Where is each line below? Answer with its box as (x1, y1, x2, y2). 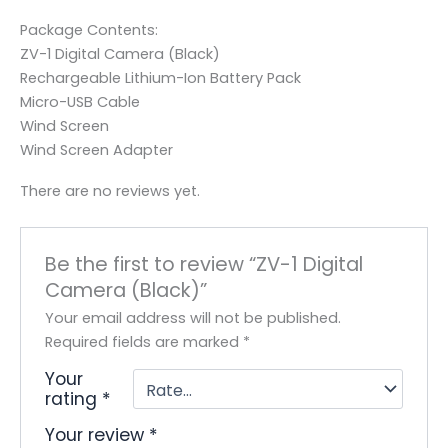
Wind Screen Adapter (20, 139, 173, 160)
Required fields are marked (45, 331, 244, 352)
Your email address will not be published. (45, 307, 342, 328)
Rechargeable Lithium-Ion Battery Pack (20, 67, 301, 88)
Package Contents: (20, 19, 158, 40)
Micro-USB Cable (20, 91, 140, 112)
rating (45, 386, 103, 411)
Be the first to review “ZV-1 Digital (45, 249, 364, 278)
